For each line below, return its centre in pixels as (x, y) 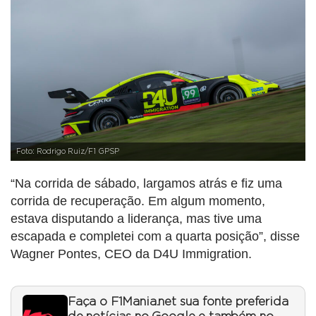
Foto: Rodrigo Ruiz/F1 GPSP (68, 152)
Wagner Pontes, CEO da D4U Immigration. (131, 254)
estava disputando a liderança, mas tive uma (136, 219)
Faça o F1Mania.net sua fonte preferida (178, 302)
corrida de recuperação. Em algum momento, (138, 201)
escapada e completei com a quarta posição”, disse (155, 237)
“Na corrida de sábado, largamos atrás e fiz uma (146, 184)
